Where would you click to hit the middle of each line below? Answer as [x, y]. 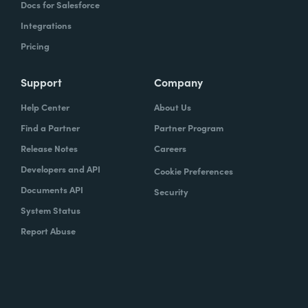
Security [171, 192]
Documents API [52, 190]
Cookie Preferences [194, 171]
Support [41, 82]
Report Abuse [48, 231]
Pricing [35, 46]
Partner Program [189, 128]
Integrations [46, 25]
